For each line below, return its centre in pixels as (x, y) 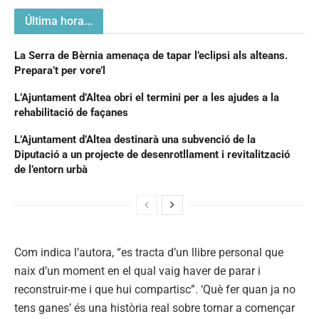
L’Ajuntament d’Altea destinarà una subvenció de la (135, 139)
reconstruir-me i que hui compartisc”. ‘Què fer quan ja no (155, 289)
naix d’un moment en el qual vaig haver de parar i (137, 271)
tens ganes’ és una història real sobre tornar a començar (155, 308)
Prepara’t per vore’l (60, 70)
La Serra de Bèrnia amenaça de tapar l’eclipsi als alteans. (151, 55)
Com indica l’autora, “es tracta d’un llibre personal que (149, 252)
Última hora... (59, 21)
